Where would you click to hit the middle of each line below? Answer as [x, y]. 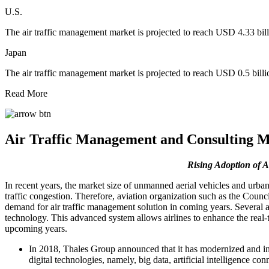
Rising [200, 165]
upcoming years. [36, 229]
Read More [26, 94]
